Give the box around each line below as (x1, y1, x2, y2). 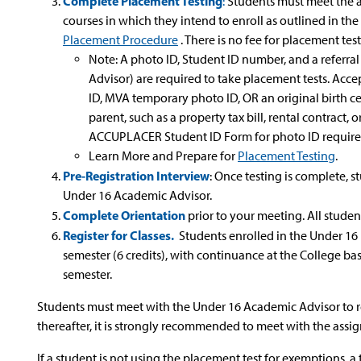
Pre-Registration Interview (63, 168, 210, 184)
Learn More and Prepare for (89, 148, 238, 164)
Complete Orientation (63, 207, 188, 223)
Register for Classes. (63, 227, 174, 243)
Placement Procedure (63, 32, 178, 48)
